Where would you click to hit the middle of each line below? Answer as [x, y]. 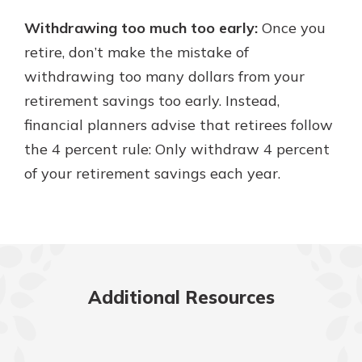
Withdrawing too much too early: [141, 27]
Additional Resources [181, 297]
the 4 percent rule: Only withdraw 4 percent [177, 149]
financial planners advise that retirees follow [179, 124]
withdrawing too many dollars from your [164, 76]
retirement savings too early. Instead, [152, 100]
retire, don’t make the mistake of [137, 52]
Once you [292, 27]
